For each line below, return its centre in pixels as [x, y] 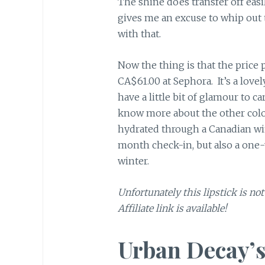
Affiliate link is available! [172, 208]
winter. [133, 161]
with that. [139, 34]
